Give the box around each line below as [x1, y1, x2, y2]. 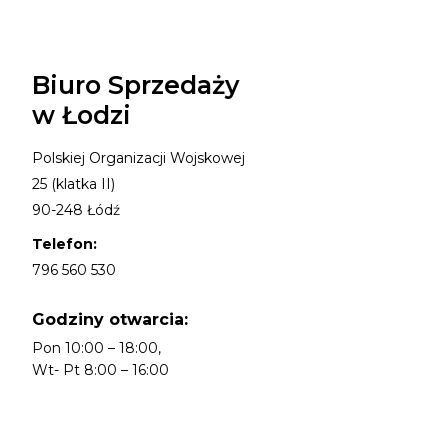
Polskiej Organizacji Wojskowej [32, 149, 245, 168]
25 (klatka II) [32, 175, 115, 194]
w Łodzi [32, 100, 131, 131]
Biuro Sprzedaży [32, 70, 239, 101]
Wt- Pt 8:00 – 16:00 [32, 361, 169, 380]
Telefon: [32, 235, 97, 254]
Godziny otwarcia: [32, 310, 188, 330]
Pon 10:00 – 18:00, [32, 339, 161, 358]
